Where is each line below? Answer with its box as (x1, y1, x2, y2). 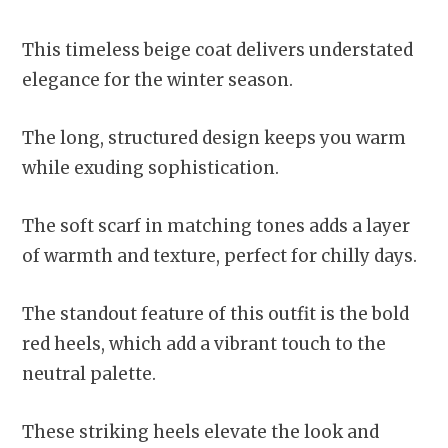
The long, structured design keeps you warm (22, 126, 406, 149)
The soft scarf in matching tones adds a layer (22, 214, 410, 237)
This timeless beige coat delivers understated (22, 38, 413, 61)
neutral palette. (22, 362, 156, 385)
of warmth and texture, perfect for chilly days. (22, 244, 417, 267)
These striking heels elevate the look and (22, 420, 379, 443)
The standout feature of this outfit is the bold (22, 302, 409, 325)
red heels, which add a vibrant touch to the (22, 332, 386, 355)
